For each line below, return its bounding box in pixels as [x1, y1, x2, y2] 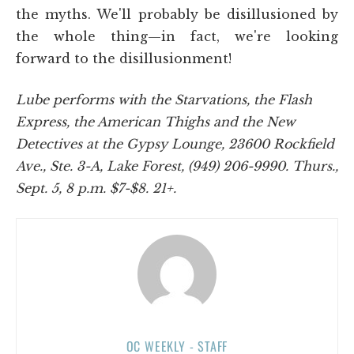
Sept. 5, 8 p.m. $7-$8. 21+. [16, 179, 176, 196]
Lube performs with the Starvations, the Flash [16, 91, 312, 107]
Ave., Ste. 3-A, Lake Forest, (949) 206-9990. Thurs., [16, 157, 338, 174]
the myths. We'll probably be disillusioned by [16, 6, 338, 22]
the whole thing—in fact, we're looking [16, 28, 338, 44]
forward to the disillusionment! [16, 50, 232, 66]
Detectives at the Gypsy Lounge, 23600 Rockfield [16, 135, 334, 152]
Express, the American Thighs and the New [16, 113, 296, 130]
